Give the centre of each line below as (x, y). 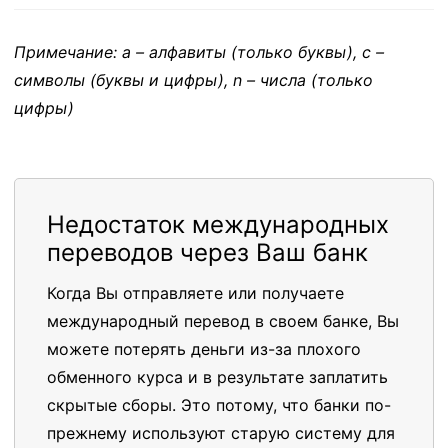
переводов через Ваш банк (207, 252)
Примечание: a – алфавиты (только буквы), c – (199, 52)
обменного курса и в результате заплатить (217, 377)
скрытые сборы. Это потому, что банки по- (219, 405)
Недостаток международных (218, 224)
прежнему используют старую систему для (221, 433)
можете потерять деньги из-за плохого (204, 349)
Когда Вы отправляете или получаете (195, 293)
